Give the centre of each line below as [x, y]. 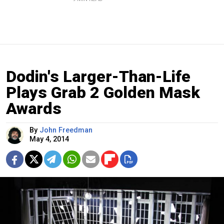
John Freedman [66, 130]
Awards [34, 109]
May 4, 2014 [49, 139]
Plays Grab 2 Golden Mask [103, 93]
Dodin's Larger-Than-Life [98, 77]
